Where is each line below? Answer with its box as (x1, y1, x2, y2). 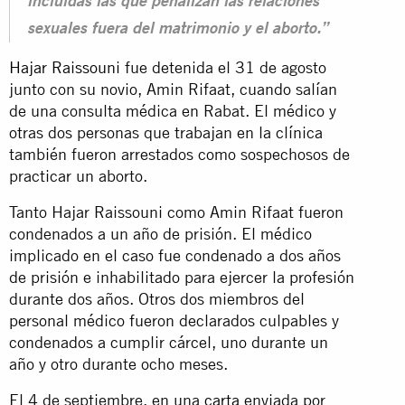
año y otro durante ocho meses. (9, 353, 232, 373)
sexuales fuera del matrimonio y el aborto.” (27, 21, 328, 38)
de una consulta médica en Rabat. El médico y (9, 100, 336, 120)
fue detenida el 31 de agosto (120, 57, 326, 77)
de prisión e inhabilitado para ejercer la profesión (9, 267, 354, 287)
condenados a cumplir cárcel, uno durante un (9, 332, 328, 352)
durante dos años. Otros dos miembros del (9, 288, 305, 308)
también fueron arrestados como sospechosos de (9, 144, 350, 164)
